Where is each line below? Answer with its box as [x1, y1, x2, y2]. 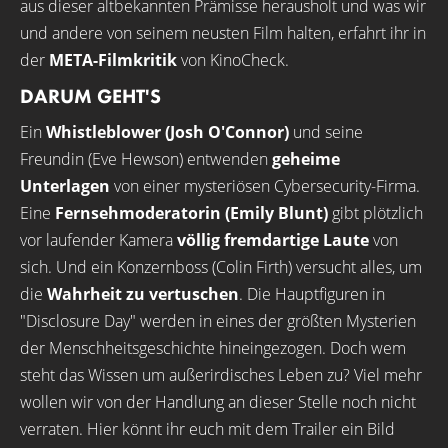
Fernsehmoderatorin [55, 202, 221, 224]
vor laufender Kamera [20, 229, 177, 251]
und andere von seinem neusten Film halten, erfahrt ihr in [20, 22, 426, 44]
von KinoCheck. [177, 49, 289, 71]
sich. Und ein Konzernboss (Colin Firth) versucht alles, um [20, 256, 422, 278]
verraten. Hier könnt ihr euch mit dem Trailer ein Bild [20, 418, 395, 440]
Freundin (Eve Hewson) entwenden [20, 148, 272, 170]
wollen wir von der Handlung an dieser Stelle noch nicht [20, 391, 416, 413]
